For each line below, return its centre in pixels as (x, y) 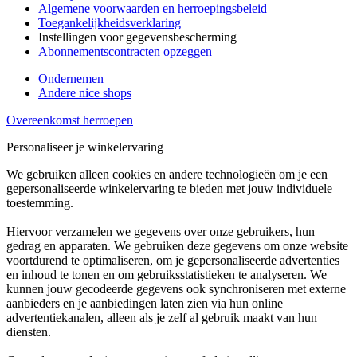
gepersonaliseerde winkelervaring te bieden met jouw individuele (169, 188)
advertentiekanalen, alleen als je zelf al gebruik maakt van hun (162, 318)
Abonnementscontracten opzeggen (125, 51)
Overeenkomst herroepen (70, 120)
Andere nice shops (85, 93)
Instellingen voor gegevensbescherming (137, 37)
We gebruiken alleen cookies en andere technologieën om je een (167, 174)
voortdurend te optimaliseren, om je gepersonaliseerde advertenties (173, 260)
